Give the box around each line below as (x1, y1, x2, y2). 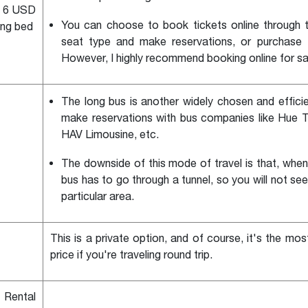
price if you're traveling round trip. (50, 248, 212, 261)
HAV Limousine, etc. (61, 128, 162, 141)
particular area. (61, 190, 134, 203)
